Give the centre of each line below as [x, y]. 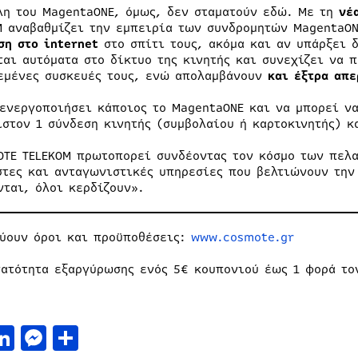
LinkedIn [69, 337]
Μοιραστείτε [155, 337]
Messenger [110, 337]
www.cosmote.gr [242, 237]
